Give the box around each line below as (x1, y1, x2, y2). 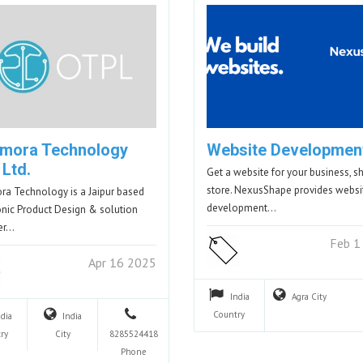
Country (213, 308, 246, 320)
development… (206, 200, 276, 215)
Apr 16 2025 (88, 254, 156, 271)
